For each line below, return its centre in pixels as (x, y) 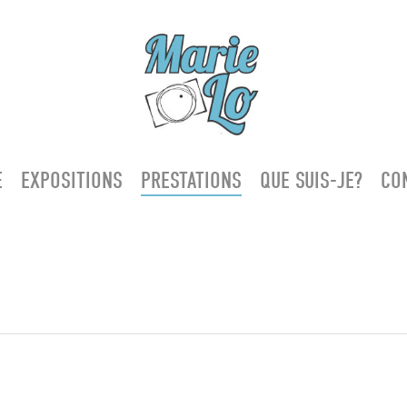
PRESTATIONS (191, 180)
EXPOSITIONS (72, 180)
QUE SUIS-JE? (311, 180)
